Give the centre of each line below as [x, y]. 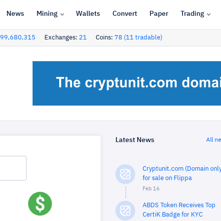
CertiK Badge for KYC [173, 215]
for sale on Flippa [167, 178]
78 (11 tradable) [138, 38]
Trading [192, 14]
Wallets [88, 14]
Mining [47, 14]
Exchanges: [62, 38]
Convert [125, 14]
